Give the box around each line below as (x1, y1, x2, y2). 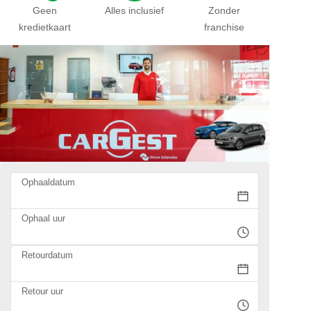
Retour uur (22, 285, 63, 296)
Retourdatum (22, 249, 73, 260)
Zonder (208, 5, 241, 17)
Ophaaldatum (22, 176, 75, 187)
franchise (204, 22, 245, 33)
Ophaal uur (22, 212, 65, 224)
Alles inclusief (105, 5, 165, 17)
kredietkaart (19, 22, 72, 33)
